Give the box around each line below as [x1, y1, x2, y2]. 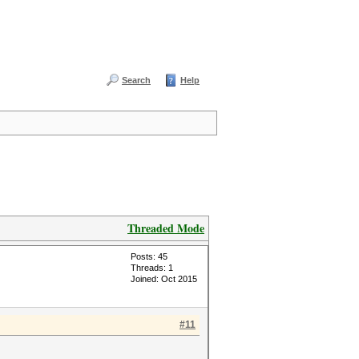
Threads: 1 [131, 263, 173, 272]
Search [122, 75, 151, 85]
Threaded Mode [127, 220, 204, 236]
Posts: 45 [131, 252, 167, 261]
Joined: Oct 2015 [131, 274, 197, 284]
